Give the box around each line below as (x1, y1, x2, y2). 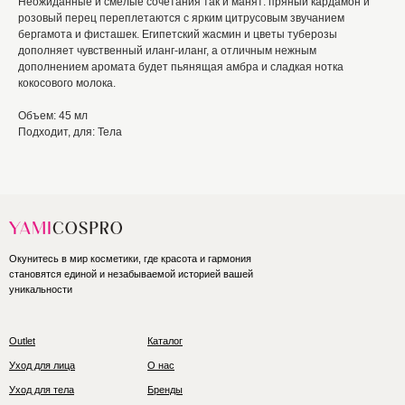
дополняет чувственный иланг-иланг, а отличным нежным (18, 44, 316, 58)
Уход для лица (9, 360, 75, 372)
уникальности (9, 284, 72, 296)
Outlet (9, 335, 35, 347)
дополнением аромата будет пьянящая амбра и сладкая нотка (18, 61, 344, 74)
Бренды (147, 384, 183, 396)
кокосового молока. (18, 77, 116, 90)
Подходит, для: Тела (18, 126, 122, 139)
